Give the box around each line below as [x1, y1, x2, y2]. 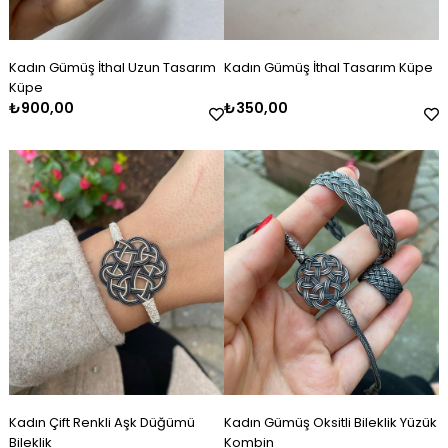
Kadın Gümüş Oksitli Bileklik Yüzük [224, 412, 437, 432]
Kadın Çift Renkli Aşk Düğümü [8, 412, 195, 432]
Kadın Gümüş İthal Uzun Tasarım [8, 57, 216, 77]
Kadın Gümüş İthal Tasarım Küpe [224, 57, 433, 77]
